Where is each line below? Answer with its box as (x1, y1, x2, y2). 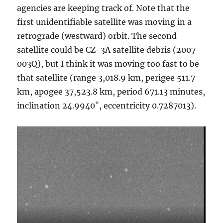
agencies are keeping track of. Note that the (17, 2, 190, 13)
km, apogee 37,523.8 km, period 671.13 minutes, (17, 86, 206, 97)
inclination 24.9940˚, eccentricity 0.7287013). (17, 100, 197, 111)
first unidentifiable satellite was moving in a (17, 16, 192, 27)
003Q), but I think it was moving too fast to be (17, 58, 200, 69)
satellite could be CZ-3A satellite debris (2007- (17, 44, 201, 55)
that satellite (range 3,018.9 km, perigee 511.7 (17, 72, 196, 83)
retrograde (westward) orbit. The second (17, 30, 177, 41)
